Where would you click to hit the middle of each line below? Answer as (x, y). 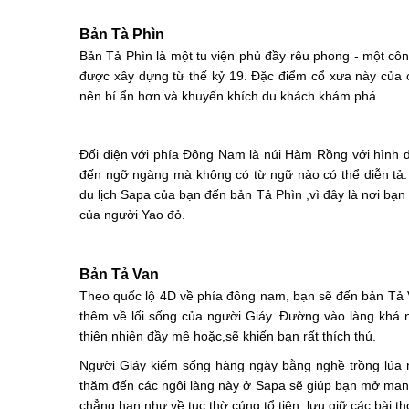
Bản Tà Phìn (122, 34)
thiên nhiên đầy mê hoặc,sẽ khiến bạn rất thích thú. (228, 336)
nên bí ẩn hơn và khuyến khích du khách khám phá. (231, 96)
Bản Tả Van (119, 274)
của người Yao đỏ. (132, 215)
